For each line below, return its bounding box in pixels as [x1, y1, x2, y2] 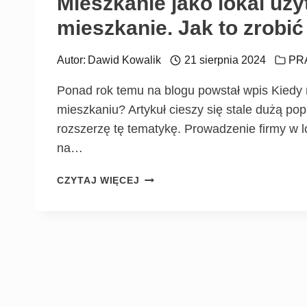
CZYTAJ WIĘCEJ [57, 175, 140, 186]
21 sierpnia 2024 [184, 54, 266, 66]
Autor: [57, 54, 86, 66]
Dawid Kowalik [88, 54, 162, 66]
